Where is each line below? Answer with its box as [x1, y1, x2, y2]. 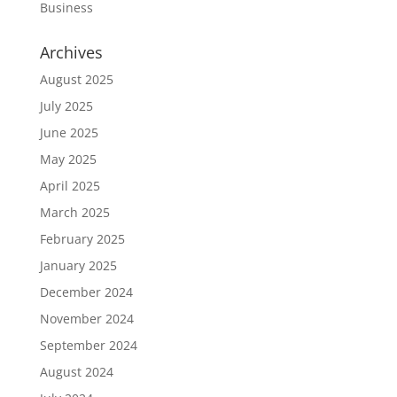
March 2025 [39, 204, 110, 221]
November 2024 [39, 310, 134, 327]
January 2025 [39, 257, 117, 274]
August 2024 [39, 363, 113, 380]
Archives [39, 42, 103, 63]
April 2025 [39, 177, 100, 194]
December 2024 [39, 284, 133, 300]
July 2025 [39, 97, 93, 114]
